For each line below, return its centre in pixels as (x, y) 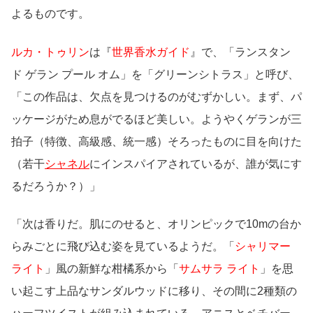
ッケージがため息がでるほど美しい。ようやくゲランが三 (156, 119)
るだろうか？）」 (56, 186)
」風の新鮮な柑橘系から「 (112, 269)
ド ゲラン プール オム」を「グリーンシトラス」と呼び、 (155, 74)
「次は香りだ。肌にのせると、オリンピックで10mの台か (156, 224)
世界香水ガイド (151, 52)
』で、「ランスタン (240, 52)
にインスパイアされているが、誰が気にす (196, 163)
